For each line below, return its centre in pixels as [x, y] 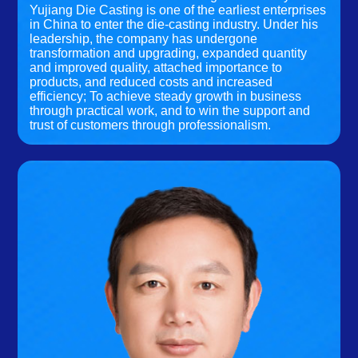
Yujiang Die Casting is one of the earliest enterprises [178, 10]
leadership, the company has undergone [144, 39]
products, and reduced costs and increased [151, 82]
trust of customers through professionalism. [151, 125]
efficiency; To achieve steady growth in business [166, 97]
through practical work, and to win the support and [170, 111]
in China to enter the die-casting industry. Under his [174, 25]
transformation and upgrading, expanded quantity [169, 54]
